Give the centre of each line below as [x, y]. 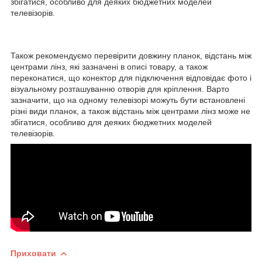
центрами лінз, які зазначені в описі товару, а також [109, 66]
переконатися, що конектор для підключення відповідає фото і [131, 77]
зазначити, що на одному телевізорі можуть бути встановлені [128, 100]
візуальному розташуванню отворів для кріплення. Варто [120, 89]
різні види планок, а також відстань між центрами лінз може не [130, 111]
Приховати [33, 253]
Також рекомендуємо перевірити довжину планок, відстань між [131, 55]
